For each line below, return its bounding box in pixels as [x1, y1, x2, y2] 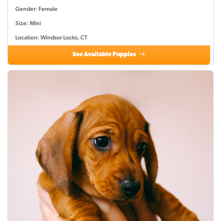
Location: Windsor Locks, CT [15, 34, 87, 41]
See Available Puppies [73, 52, 138, 58]
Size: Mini [15, 20, 41, 27]
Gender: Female [15, 5, 58, 13]
